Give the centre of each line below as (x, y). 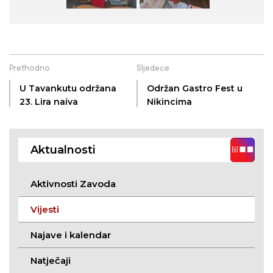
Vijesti (45, 210)
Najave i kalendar (71, 235)
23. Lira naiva (49, 102)
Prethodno (30, 69)
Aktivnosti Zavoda (73, 184)
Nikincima (169, 102)
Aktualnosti (63, 150)
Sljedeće (153, 69)
